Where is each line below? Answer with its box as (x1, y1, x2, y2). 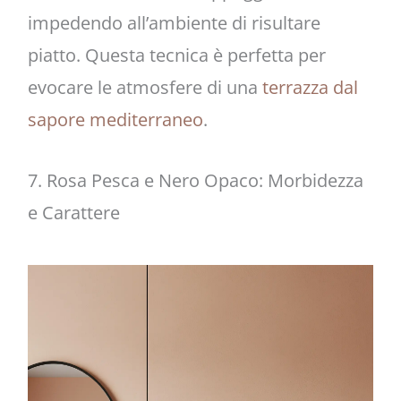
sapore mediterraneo (27, 107, 203, 132)
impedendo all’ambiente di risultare (27, 10, 320, 35)
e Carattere (27, 200, 120, 225)
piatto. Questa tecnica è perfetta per (27, 42, 326, 67)
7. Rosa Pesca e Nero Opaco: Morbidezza (27, 167, 363, 192)
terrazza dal (261, 74, 358, 99)
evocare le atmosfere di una (27, 74, 262, 99)
